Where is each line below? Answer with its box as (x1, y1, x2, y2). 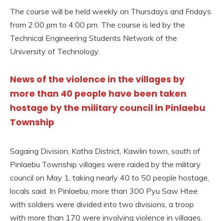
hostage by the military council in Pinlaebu (10, 102, 205, 114)
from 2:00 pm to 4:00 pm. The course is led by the (10, 20, 185, 30)
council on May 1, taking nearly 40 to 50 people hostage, (10, 172, 209, 183)
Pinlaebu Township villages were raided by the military (10, 159, 201, 169)
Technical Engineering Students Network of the (10, 33, 177, 43)
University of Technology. (10, 46, 100, 56)
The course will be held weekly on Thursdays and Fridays (10, 6, 211, 16)
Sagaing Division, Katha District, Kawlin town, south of (10, 146, 200, 156)
